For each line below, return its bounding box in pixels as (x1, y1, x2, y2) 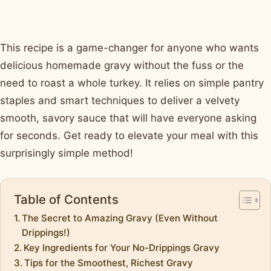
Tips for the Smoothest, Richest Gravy (24, 256, 194, 269)
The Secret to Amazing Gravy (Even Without (22, 212, 218, 224)
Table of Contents (14, 191, 119, 207)
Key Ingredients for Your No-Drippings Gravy (24, 241, 220, 253)
